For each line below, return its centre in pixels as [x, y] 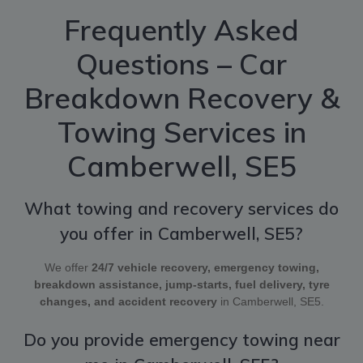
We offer [68, 267]
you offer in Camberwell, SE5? [181, 233]
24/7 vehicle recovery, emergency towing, [205, 267]
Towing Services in [181, 132]
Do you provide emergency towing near [181, 339]
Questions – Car [181, 64]
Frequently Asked [181, 30]
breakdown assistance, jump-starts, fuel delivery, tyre [181, 284]
